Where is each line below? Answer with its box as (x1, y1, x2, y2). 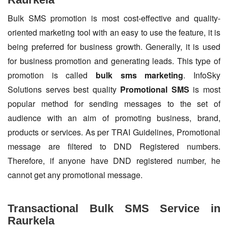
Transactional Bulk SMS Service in (8, 202, 220, 215)
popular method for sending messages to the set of (8, 98, 220, 110)
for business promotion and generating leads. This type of (8, 55, 220, 67)
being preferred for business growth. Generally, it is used (8, 41, 220, 53)
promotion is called (8, 69, 96, 81)
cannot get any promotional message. (8, 169, 142, 181)
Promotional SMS (120, 83, 189, 96)
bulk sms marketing (96, 69, 184, 81)
